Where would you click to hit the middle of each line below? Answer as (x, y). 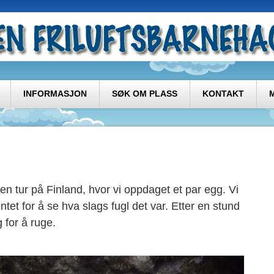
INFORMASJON (55, 94)
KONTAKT (223, 94)
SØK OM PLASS (145, 94)
